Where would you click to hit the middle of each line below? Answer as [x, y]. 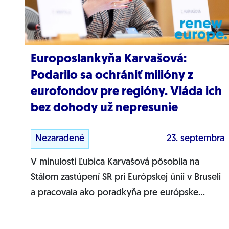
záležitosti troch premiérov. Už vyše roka [113, 208]
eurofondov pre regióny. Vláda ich [126, 92]
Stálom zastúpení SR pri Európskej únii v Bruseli [126, 177]
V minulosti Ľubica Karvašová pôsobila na [115, 162]
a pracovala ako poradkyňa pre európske [114, 193]
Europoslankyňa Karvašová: [109, 59]
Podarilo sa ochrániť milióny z [112, 75]
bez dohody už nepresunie [104, 108]
